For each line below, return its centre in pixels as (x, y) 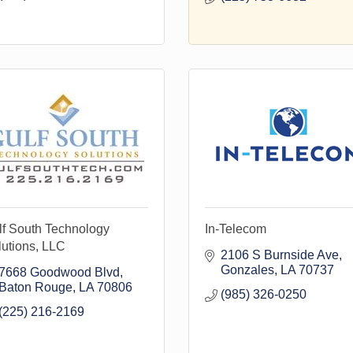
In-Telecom (236, 229)
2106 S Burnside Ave (280, 255)
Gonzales (247, 270)
